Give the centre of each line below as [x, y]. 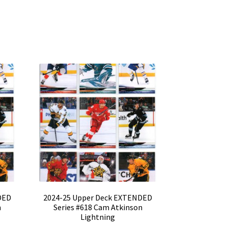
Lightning [98, 217]
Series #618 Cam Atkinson [98, 207]
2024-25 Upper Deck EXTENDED [98, 198]
